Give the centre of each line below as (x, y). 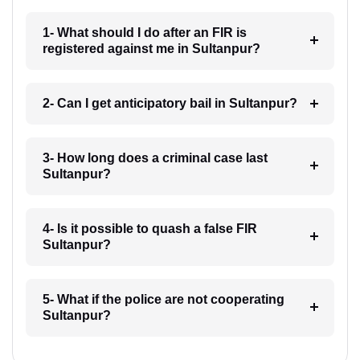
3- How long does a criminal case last (155, 158)
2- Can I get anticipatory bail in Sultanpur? (170, 104)
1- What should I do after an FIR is (144, 33)
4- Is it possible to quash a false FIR (149, 229)
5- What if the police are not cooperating (163, 300)
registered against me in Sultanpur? (151, 49)
